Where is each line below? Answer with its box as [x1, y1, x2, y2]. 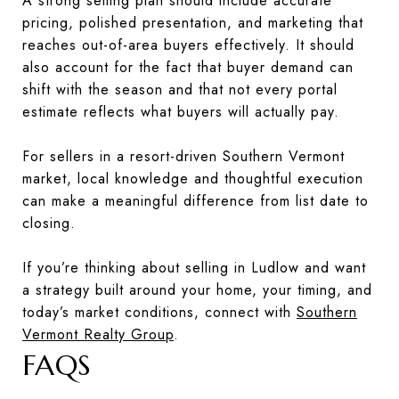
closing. [22, 212, 76, 233]
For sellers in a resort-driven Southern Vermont [22, 145, 345, 167]
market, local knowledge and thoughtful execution [22, 167, 363, 189]
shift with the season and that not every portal [22, 78, 338, 100]
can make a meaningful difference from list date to [22, 190, 369, 211]
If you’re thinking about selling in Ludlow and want [22, 256, 366, 278]
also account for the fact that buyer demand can [22, 56, 354, 77]
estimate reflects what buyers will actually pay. [22, 101, 339, 122]
